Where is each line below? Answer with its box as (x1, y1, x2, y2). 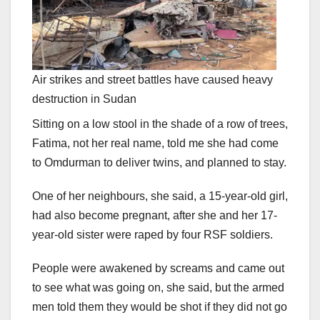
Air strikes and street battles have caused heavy (32, 74, 273, 86)
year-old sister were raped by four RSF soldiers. (32, 229, 273, 241)
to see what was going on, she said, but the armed (32, 281, 284, 294)
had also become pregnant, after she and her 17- (32, 209, 277, 222)
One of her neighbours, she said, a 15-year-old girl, (32, 190, 288, 203)
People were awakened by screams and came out (32, 262, 284, 275)
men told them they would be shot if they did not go (32, 301, 287, 314)
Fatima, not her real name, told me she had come (32, 137, 279, 150)
